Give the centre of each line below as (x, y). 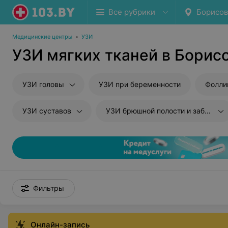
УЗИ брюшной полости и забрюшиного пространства (155, 111)
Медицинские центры (42, 37)
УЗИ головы (43, 84)
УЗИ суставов (47, 111)
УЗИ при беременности (140, 84)
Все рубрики (132, 12)
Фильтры (49, 188)
